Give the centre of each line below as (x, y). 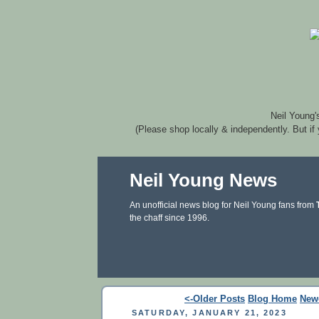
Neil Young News (203, 180)
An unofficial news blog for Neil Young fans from (223, 205)
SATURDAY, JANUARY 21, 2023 (209, 312)
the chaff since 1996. (169, 218)
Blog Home (272, 299)
